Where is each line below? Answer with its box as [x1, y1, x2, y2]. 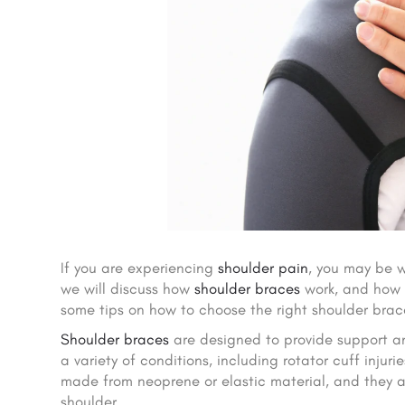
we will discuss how [61, 279, 195, 298]
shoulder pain [218, 259, 309, 278]
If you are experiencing [61, 259, 219, 278]
